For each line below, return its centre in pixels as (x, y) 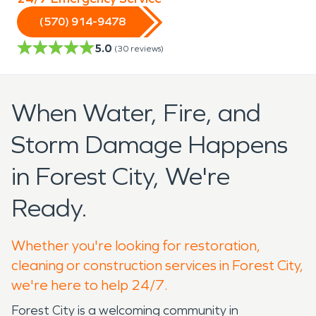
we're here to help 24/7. (90, 285)
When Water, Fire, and (136, 113)
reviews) (147, 48)
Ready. (49, 208)
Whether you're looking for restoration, (136, 245)
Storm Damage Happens (150, 145)
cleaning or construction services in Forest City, (157, 265)
